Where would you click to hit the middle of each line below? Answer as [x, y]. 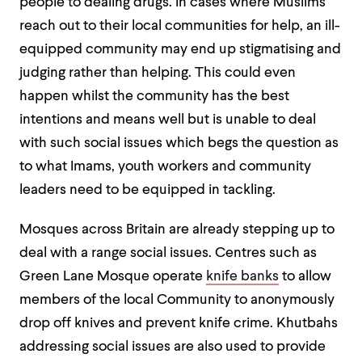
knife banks [242, 277]
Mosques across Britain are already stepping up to [177, 230]
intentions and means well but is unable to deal [168, 120]
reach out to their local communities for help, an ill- [180, 26]
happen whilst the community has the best [154, 97]
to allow [305, 277]
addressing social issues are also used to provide [173, 347]
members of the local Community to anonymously [177, 300]
